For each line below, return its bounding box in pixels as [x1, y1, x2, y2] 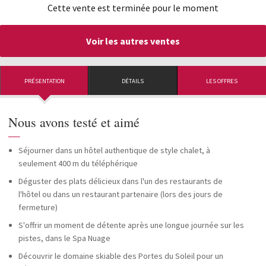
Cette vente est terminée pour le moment [47, 2, 218, 14]
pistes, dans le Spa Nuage [18, 233, 110, 243]
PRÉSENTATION [24, 77, 65, 85]
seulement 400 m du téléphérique [18, 158, 138, 169]
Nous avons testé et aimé [8, 113, 140, 131]
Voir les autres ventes [86, 35, 180, 47]
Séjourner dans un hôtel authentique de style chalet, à [18, 145, 210, 156]
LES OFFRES [205, 77, 237, 85]
